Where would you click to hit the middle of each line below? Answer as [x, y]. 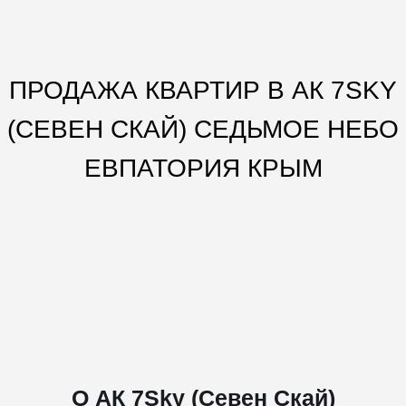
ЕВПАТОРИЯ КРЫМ [203, 168]
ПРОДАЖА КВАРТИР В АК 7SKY [203, 90]
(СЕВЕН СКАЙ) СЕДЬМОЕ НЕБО [203, 129]
